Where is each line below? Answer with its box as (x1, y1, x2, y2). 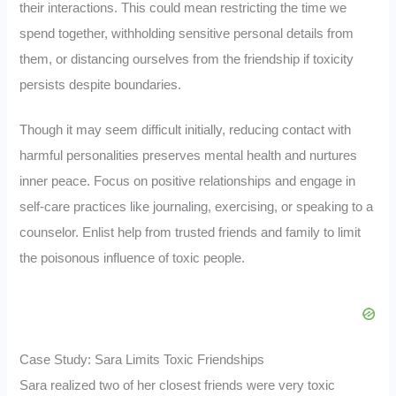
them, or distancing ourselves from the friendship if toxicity (19, 51, 354, 66)
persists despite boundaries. (19, 77, 182, 92)
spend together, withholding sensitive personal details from (19, 26, 354, 41)
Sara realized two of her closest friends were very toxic (19, 378, 336, 393)
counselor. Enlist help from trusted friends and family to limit (19, 225, 362, 240)
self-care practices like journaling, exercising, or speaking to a (19, 199, 374, 214)
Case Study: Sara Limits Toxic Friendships (19, 353, 265, 368)
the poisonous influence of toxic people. (19, 250, 246, 265)
